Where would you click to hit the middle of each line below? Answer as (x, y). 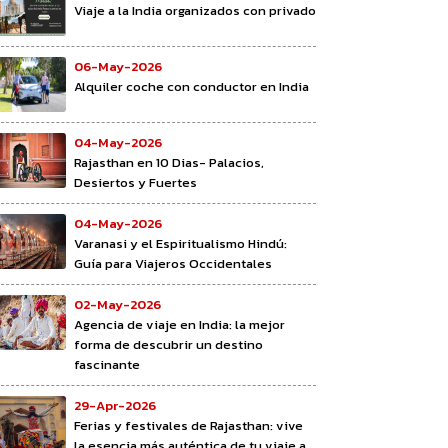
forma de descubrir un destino (168, 344)
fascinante (107, 364)
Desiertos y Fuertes (135, 182)
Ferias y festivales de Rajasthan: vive (188, 425)
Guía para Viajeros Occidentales (173, 263)
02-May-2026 (117, 304)
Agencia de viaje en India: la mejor (179, 324)
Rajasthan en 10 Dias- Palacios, (169, 162)
